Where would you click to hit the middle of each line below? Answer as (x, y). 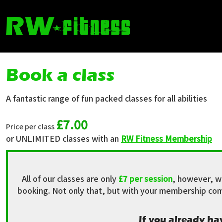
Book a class (60, 75)
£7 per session (145, 178)
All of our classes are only (70, 178)
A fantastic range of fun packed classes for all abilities (107, 98)
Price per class (30, 126)
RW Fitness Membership (166, 138)
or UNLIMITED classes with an (63, 138)
